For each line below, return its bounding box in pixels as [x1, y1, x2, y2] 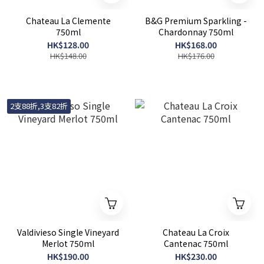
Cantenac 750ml [164, 237, 228, 249]
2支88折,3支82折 [10, 100, 68, 111]
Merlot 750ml [42, 237, 94, 249]
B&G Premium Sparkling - [145, 15, 247, 27]
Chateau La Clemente [25, 15, 111, 27]
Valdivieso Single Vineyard [17, 226, 119, 238]
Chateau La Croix [163, 226, 229, 238]
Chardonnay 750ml [209, 26, 233, 38]
